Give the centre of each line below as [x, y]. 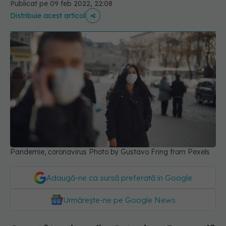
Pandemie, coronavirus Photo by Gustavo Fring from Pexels [110, 152]
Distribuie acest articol [48, 16]
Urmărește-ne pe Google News [119, 200]
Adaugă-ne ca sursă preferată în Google [119, 178]
